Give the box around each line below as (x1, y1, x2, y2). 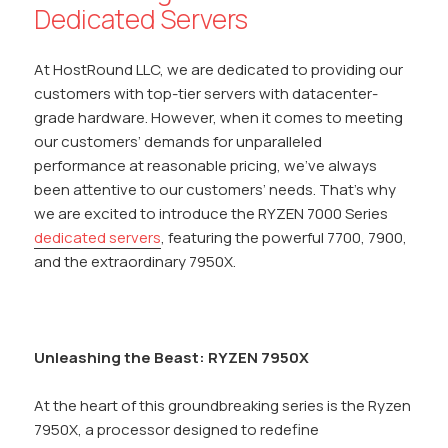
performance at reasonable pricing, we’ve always (34, 155, 378, 177)
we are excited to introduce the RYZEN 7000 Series (34, 203, 389, 225)
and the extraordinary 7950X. (34, 251, 237, 273)
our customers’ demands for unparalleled (34, 131, 323, 153)
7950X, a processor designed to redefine (34, 419, 320, 441)
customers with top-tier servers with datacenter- (34, 83, 379, 105)
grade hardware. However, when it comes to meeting (34, 107, 404, 129)
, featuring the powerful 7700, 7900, (161, 227, 408, 249)
